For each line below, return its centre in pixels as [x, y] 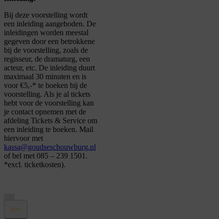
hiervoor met [23, 138]
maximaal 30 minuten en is [45, 77]
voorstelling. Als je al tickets [47, 94]
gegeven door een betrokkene [49, 42]
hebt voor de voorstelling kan [49, 103]
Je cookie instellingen [53, 206]
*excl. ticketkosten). [35, 165]
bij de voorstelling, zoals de [46, 50]
